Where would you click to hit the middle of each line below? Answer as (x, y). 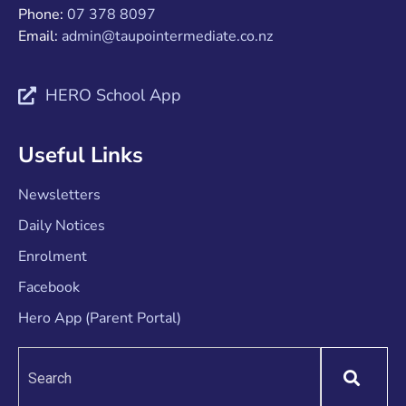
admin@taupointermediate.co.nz (167, 37)
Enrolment (53, 257)
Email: (40, 37)
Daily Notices (62, 226)
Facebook (49, 288)
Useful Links (81, 155)
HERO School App (113, 96)
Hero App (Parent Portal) (100, 319)
